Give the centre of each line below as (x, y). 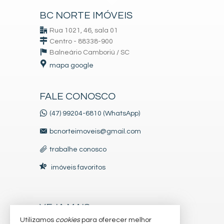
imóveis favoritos (78, 168)
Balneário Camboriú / (85, 53)
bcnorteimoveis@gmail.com (95, 132)
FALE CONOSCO (77, 97)
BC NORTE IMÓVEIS (86, 16)
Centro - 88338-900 (81, 42)
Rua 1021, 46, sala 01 (84, 31)
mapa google (71, 66)
